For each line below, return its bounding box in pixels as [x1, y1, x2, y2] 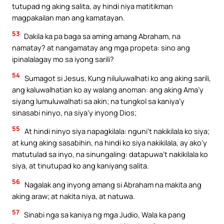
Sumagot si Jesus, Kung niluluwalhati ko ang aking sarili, [23, 72, 211, 83]
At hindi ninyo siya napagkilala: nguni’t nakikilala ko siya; [23, 126, 209, 136]
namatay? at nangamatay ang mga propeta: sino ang [12, 42, 190, 53]
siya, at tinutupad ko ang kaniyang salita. [12, 160, 149, 171]
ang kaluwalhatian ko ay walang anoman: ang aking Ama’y [12, 84, 203, 94]
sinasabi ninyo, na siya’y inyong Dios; [12, 107, 136, 117]
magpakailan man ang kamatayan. [12, 12, 125, 22]
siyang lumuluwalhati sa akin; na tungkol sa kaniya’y [12, 95, 184, 106]
